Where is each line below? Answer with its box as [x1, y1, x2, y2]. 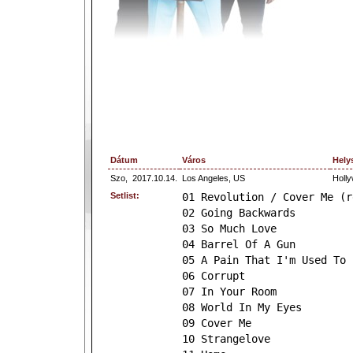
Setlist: [110, 191, 139, 200]
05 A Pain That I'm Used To [182, 254, 346, 266]
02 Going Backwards [182, 206, 295, 219]
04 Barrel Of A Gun [182, 238, 295, 251]
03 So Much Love [182, 222, 277, 235]
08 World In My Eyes [182, 301, 302, 314]
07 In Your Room [182, 285, 277, 298]
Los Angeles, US [182, 173, 245, 183]
